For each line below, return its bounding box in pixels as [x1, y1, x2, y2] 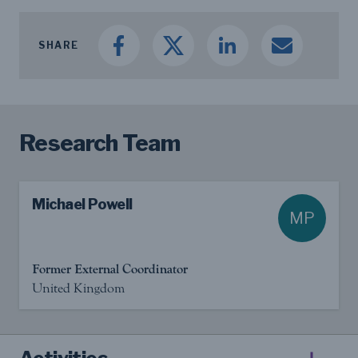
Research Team [19, 129, 180, 157]
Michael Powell [32, 195, 133, 213]
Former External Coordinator [32, 261, 188, 277]
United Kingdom [32, 280, 125, 296]
